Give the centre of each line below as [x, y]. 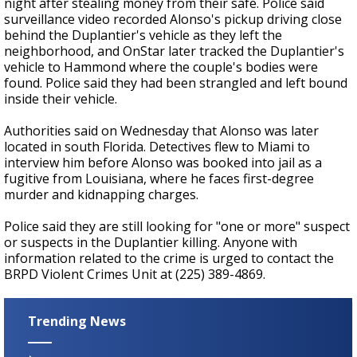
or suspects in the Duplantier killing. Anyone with [151, 243]
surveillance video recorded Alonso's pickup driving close [173, 20]
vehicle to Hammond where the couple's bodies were [161, 67]
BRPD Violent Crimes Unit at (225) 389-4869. [135, 275]
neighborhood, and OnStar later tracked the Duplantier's [174, 51]
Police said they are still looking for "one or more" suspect [177, 227]
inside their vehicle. [61, 99]
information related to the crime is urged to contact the [169, 259]
